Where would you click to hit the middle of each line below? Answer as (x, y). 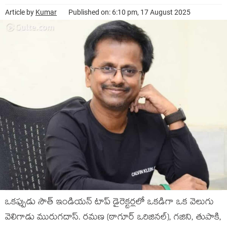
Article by (20, 12)
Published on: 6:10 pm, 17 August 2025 (129, 12)
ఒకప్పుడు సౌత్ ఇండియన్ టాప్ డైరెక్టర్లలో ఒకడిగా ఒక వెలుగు (109, 203)
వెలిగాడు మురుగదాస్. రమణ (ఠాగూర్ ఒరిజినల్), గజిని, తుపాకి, (113, 218)
